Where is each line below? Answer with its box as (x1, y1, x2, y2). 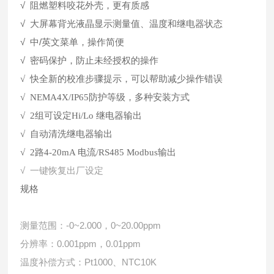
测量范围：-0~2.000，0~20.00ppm (20, 220, 161, 231)
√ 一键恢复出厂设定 (20, 165, 104, 176)
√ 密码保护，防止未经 (20, 55, 113, 65)
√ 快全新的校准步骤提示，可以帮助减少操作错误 (20, 74, 223, 84)
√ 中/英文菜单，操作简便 (20, 37, 125, 47)
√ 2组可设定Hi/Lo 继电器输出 (20, 111, 143, 120)
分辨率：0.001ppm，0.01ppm (20, 239, 141, 249)
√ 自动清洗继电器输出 (20, 129, 113, 139)
